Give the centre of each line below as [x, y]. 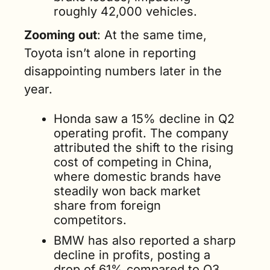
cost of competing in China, [133, 162]
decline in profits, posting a [132, 255]
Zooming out [61, 35]
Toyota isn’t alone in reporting [110, 53]
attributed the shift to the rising [143, 148]
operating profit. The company [141, 133]
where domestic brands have [137, 177]
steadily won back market [127, 191]
